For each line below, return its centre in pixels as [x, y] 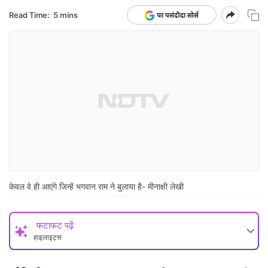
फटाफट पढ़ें [55, 226]
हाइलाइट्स [48, 237]
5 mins [66, 15]
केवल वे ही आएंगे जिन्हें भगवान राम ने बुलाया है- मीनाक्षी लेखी [96, 187]
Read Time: [29, 15]
